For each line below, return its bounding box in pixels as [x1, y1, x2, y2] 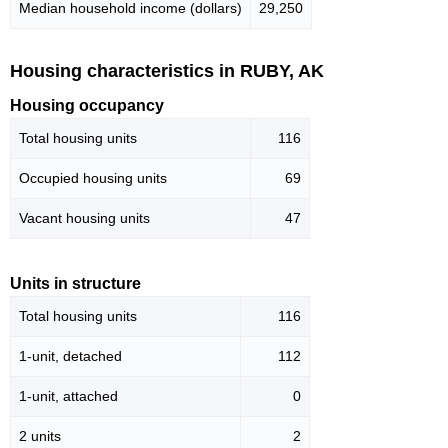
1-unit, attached [19, 388, 118, 405]
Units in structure [10, 275, 141, 293]
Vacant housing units [19, 210, 150, 227]
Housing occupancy [10, 97, 164, 115]
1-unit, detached [19, 348, 122, 365]
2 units [19, 428, 61, 445]
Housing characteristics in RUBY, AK [10, 60, 324, 81]
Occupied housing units [19, 170, 167, 187]
